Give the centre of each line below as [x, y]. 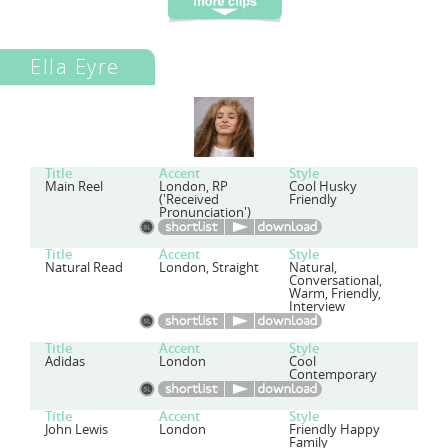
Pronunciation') [205, 212]
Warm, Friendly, [334, 293]
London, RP [194, 186]
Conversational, [335, 280]
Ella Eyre [75, 66]
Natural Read [84, 267]
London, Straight [209, 267]
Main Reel [74, 186]
